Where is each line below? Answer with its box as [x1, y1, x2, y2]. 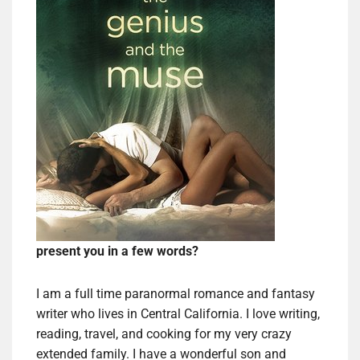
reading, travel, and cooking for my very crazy [36, 326, 292, 342]
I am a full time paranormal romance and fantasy [36, 286, 315, 302]
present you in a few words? [36, 243, 198, 260]
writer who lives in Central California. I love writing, [36, 306, 320, 322]
